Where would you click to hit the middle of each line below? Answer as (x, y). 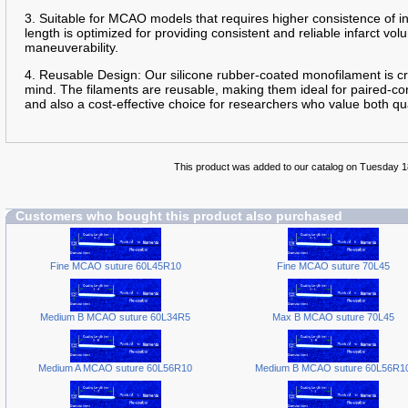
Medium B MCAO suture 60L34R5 (115, 316)
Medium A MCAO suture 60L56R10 (115, 367)
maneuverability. (71, 47)
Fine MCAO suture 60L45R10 (115, 265)
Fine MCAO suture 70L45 (333, 265)
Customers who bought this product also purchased (179, 216)
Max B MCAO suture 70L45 (333, 316)
